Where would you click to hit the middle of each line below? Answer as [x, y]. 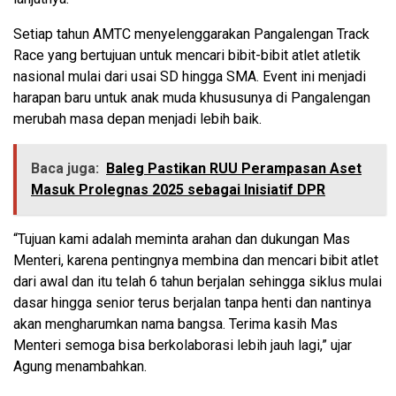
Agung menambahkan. [80, 366]
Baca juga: [65, 168]
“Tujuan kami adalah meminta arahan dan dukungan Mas [182, 239]
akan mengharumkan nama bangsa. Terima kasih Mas [175, 324]
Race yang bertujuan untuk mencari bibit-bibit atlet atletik [187, 55]
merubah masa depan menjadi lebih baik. [137, 118]
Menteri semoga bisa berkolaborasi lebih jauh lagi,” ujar [183, 345]
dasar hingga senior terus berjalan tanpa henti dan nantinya [192, 302]
